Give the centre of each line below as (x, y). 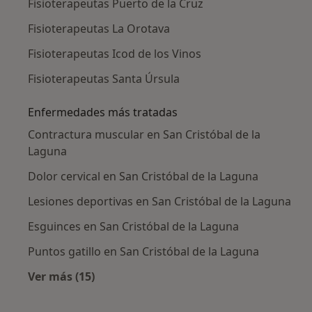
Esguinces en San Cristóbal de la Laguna (133, 226)
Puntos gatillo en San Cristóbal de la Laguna (143, 251)
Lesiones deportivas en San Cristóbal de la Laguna (159, 201)
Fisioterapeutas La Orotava (99, 28)
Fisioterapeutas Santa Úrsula (104, 78)
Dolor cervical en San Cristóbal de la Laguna (143, 176)
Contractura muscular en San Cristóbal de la (144, 134)
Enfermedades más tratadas (103, 112)
